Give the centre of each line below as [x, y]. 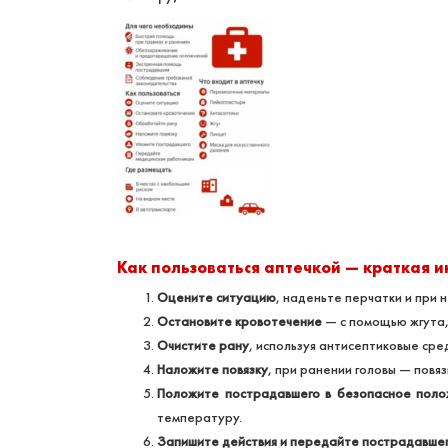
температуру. [199, 417]
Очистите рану [203, 345]
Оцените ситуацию [216, 297]
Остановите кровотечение [239, 321]
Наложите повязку [212, 369]
